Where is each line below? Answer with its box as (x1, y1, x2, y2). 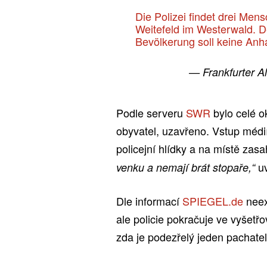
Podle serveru (116, 104, 186, 120)
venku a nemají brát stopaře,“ (116, 159, 255, 175)
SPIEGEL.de (182, 193, 243, 209)
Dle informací (116, 193, 182, 209)
